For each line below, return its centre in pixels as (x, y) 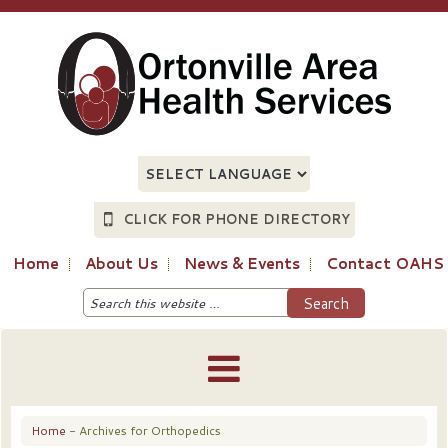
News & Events (242, 263)
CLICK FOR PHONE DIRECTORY (236, 219)
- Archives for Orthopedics (143, 430)
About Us (121, 263)
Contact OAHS (385, 263)
